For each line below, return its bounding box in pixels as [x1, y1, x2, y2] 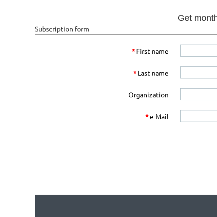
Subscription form [35, 24, 89, 33]
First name [136, 46, 169, 55]
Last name [138, 68, 169, 77]
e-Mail [150, 112, 169, 121]
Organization [128, 90, 169, 99]
